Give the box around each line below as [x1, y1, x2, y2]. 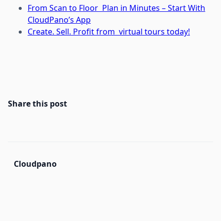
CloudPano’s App [28, 14, 91, 26]
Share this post [8, 98, 67, 110]
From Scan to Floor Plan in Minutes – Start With [28, 2, 205, 14]
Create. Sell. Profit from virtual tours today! [28, 26, 190, 37]
